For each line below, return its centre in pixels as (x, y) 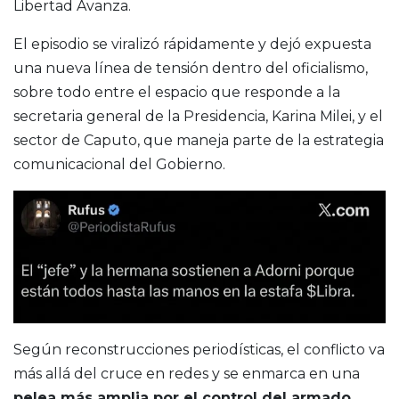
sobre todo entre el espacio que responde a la (177, 93)
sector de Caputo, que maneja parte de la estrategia (199, 141)
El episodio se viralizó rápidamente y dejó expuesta (192, 45)
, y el (367, 117)
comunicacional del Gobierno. (119, 165)
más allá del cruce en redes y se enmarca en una (187, 374)
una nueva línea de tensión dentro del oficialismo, (191, 69)
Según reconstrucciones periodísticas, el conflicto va (199, 350)
